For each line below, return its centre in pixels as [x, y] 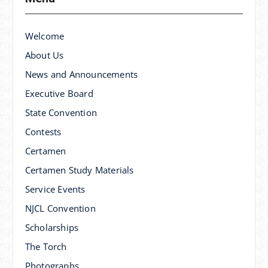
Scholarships [52, 227]
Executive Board [59, 93]
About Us [44, 55]
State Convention [61, 112]
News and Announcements [81, 74]
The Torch [46, 246]
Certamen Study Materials [79, 170]
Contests [43, 131]
